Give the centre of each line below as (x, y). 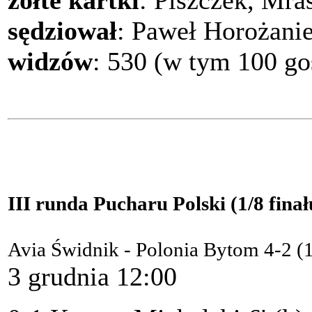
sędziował (62, 31)
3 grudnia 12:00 (92, 277)
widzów (50, 62)
